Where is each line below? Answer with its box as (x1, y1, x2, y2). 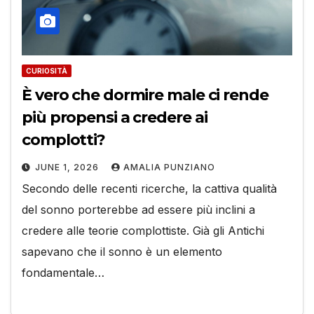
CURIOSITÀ (26, 66, 67, 75)
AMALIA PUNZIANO (123, 161, 215, 172)
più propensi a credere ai (22, 107, 207, 127)
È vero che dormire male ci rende (22, 85, 268, 104)
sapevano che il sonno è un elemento (22, 244, 222, 259)
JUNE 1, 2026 (35, 161, 102, 172)
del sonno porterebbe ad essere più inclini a (22, 202, 255, 217)
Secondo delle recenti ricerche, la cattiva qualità (22, 181, 277, 196)
